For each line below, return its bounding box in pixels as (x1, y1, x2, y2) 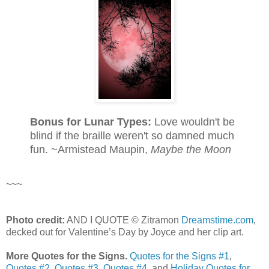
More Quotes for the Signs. (6, 251, 127, 262)
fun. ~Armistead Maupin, (30, 144, 151, 156)
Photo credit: (6, 215, 65, 226)
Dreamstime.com (181, 215, 253, 226)
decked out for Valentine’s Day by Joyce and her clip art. (6, 227, 244, 238)
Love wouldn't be (151, 116, 235, 128)
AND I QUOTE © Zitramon (65, 215, 181, 226)
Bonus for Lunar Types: (30, 116, 151, 128)
